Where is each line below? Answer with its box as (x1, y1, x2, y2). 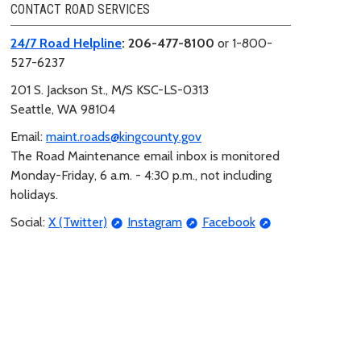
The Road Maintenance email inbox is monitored (10, 147, 280, 164)
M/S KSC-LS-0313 (111, 81, 209, 98)
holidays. (10, 186, 58, 202)
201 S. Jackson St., (10, 81, 111, 98)
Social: (10, 214, 48, 230)
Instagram (127, 214, 182, 230)
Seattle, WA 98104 (10, 101, 115, 117)
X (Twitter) (48, 214, 107, 230)
